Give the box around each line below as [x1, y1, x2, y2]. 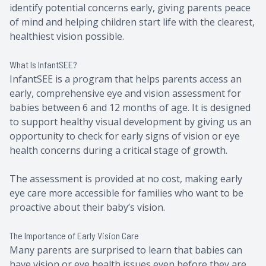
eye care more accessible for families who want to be [9, 186, 243, 200]
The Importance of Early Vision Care [9, 230, 139, 242]
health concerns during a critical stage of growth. [9, 144, 227, 157]
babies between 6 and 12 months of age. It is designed [9, 101, 251, 115]
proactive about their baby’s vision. [9, 201, 165, 214]
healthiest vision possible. [9, 30, 124, 43]
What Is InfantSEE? [9, 59, 77, 71]
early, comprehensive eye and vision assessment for [9, 87, 241, 100]
